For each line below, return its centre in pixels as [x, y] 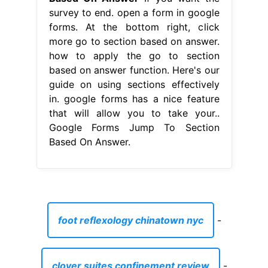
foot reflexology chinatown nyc [130, 220]
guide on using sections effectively [134, 84]
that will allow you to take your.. [134, 113]
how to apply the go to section [134, 55]
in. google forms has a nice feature [134, 98]
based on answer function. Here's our [134, 70]
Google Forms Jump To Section [134, 127]
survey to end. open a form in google [134, 12]
